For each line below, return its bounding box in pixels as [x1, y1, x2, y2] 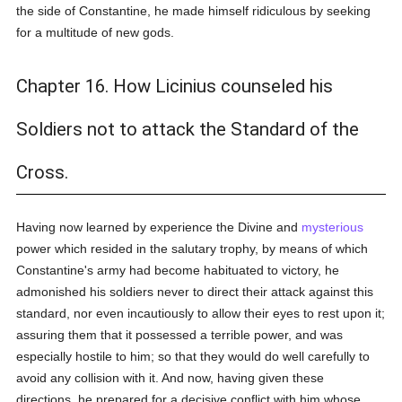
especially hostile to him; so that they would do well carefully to [16, 349, 371, 363]
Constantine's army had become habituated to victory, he [16, 263, 340, 277]
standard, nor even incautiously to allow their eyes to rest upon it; [16, 306, 386, 320]
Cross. [16, 162, 69, 183]
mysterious [301, 220, 364, 234]
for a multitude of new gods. [16, 25, 175, 39]
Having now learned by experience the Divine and [16, 220, 302, 234]
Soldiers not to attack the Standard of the [16, 118, 360, 140]
